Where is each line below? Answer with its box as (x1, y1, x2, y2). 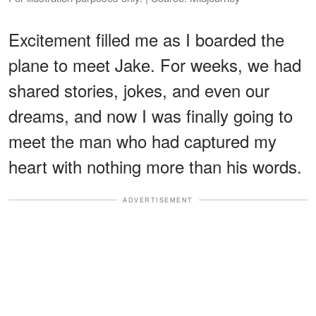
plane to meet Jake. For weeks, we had (8, 51, 301, 77)
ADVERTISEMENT (123, 195, 193, 205)
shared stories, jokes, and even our (8, 77, 269, 102)
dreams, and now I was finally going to (8, 102, 293, 128)
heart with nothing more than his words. (8, 153, 302, 178)
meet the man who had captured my (8, 128, 276, 153)
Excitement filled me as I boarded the (8, 26, 284, 51)
